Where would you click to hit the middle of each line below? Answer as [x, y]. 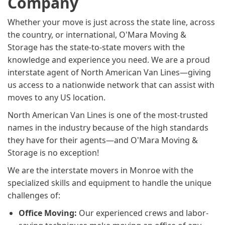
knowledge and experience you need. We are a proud [109, 60]
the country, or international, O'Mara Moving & [97, 34]
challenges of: [34, 195]
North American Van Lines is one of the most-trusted [108, 115]
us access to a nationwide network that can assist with [111, 85]
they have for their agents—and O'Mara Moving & [103, 140]
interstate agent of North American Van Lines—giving [109, 72]
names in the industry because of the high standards [108, 127]
